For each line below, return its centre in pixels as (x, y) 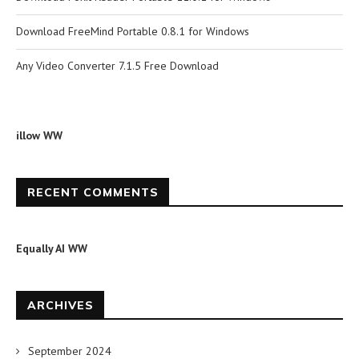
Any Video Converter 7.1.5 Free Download (117, 66)
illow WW (39, 136)
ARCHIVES (61, 306)
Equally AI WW (52, 249)
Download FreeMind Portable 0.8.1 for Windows (133, 32)
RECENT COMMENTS (93, 193)
